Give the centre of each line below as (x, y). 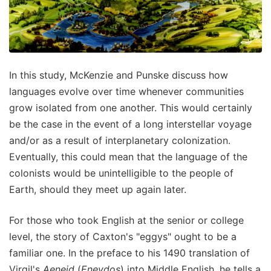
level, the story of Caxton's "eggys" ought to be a (123, 236)
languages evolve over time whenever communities (126, 91)
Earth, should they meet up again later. (98, 189)
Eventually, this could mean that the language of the (128, 156)
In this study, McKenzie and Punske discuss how (119, 75)
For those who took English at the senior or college (126, 220)
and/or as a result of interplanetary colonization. (120, 140)
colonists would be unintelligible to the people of (121, 173)
